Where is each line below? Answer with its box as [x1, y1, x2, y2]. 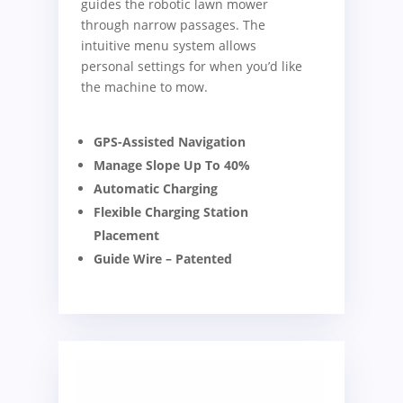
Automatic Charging [94, 179, 219, 197]
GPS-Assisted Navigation [94, 132, 246, 150]
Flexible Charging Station [94, 202, 249, 220]
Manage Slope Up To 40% [94, 156, 251, 174]
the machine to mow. [81, 77, 209, 95]
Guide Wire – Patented [94, 249, 233, 267]
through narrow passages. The [81, 15, 266, 33]
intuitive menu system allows [81, 36, 257, 54]
